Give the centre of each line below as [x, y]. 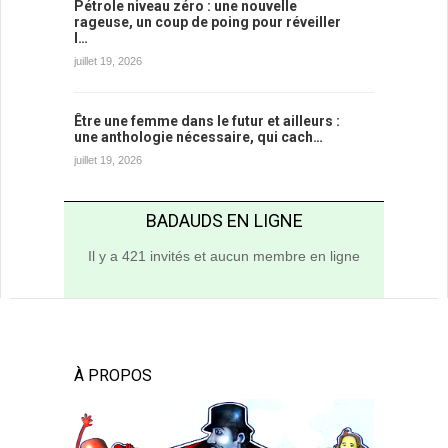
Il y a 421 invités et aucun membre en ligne [224, 255]
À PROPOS [113, 375]
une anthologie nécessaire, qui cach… [198, 136]
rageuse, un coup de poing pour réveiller [207, 21]
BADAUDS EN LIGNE [224, 220]
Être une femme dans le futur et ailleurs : [207, 120]
